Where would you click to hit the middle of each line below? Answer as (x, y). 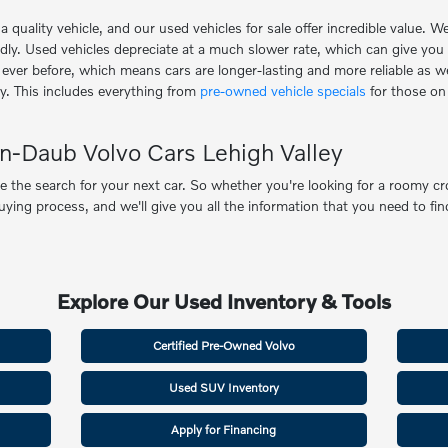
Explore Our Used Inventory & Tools (223, 301)
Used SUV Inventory (223, 388)
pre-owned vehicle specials (283, 91)
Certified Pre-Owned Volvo (223, 346)
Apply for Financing (224, 430)
